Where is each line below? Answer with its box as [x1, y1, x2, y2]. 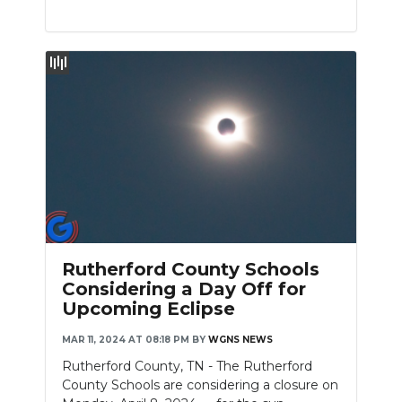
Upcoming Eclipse [62, 297, 235, 319]
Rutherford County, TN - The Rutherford [62, 357, 312, 374]
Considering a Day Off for [62, 277, 306, 300]
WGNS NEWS [208, 333, 273, 345]
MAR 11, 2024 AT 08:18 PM [62, 333, 189, 345]
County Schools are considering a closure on [62, 376, 338, 393]
